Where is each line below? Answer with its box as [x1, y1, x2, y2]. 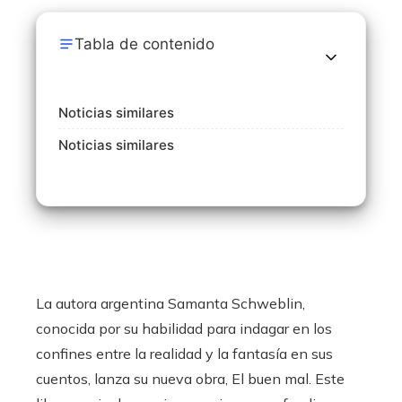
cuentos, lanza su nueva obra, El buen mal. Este [36, 370, 345, 388]
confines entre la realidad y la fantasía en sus [36, 345, 333, 363]
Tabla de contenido [74, 35, 214, 53]
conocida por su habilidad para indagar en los [36, 319, 332, 337]
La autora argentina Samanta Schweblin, [36, 294, 305, 312]
